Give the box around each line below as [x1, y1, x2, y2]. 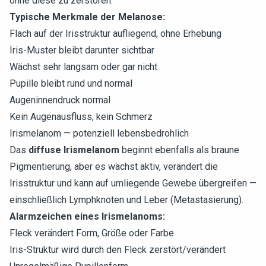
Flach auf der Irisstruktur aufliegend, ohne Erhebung [9, 28, 221, 39]
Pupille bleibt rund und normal [9, 78, 132, 89]
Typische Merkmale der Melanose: [9, 11, 165, 23]
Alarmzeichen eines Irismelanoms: [9, 211, 165, 222]
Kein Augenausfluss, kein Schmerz [9, 111, 153, 122]
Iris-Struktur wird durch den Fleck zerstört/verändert [9, 244, 226, 255]
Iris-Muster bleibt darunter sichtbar [9, 45, 154, 56]
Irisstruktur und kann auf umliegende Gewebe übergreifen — [9, 178, 256, 189]
